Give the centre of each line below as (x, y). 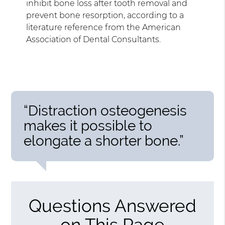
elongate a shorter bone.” (104, 141)
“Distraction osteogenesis (105, 111)
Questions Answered (113, 206)
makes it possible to (88, 126)
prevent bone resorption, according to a (105, 16)
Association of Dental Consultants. (94, 40)
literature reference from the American (104, 28)
